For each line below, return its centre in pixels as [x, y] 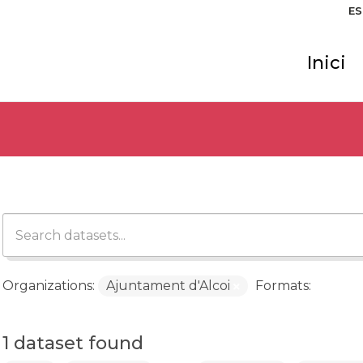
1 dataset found [73, 343]
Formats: [283, 286]
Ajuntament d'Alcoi [169, 286]
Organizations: [48, 286]
